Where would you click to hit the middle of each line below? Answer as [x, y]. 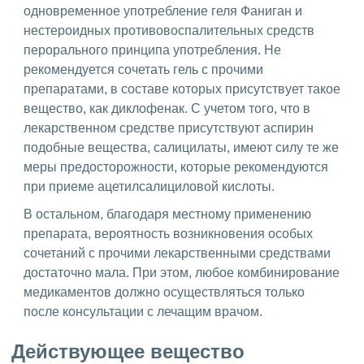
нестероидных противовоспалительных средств [169, 30]
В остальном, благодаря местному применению [167, 214]
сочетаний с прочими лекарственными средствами [177, 253]
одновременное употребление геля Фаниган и [163, 11]
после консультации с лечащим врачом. [145, 311]
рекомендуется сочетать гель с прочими [143, 69]
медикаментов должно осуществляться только [164, 292]
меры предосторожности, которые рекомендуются [176, 167]
